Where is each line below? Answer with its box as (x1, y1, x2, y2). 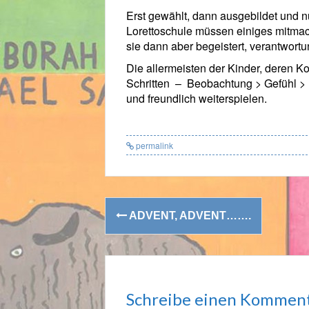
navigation (104, 221, 219, 252)
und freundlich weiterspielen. (126, 90, 267, 107)
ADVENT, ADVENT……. (127, 210, 251, 222)
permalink (134, 139, 173, 152)
